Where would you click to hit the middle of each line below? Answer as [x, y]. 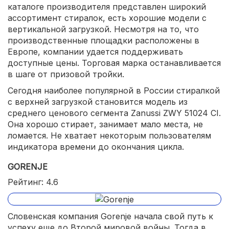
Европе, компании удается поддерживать [95, 51]
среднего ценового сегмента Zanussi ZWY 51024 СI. [114, 113]
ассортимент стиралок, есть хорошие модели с [107, 18]
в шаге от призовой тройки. [66, 74]
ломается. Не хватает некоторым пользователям [109, 135]
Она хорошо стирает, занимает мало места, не [105, 124]
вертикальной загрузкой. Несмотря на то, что [103, 29]
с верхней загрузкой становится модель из [98, 101]
